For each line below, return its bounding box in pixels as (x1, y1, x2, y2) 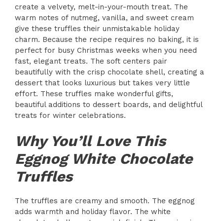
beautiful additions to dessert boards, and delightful (15, 100, 202, 110)
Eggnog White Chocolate (15, 149, 192, 167)
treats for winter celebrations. (15, 111, 126, 120)
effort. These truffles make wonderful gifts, (15, 89, 173, 99)
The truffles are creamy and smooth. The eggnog (15, 196, 195, 205)
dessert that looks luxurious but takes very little (15, 78, 190, 88)
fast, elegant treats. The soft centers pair (15, 57, 167, 66)
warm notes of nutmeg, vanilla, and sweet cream (15, 13, 194, 23)
